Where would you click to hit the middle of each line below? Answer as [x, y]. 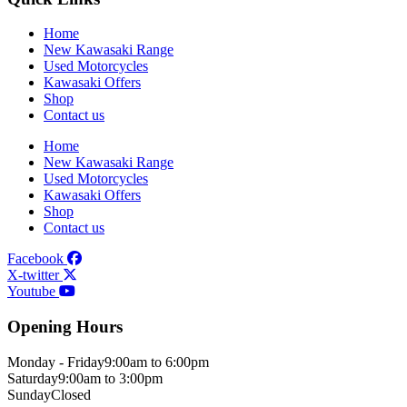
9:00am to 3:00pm [110, 378]
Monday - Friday [56, 362]
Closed [71, 394]
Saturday [33, 378]
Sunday [29, 394]
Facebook [35, 259]
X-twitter [33, 275]
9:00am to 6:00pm [157, 362]
